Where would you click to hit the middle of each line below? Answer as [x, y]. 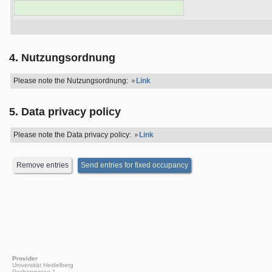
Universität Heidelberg [43, 265]
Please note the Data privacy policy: [73, 135]
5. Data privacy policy [65, 112]
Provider [25, 258]
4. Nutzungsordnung [62, 58]
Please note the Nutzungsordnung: [72, 81]
